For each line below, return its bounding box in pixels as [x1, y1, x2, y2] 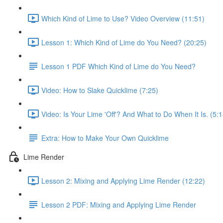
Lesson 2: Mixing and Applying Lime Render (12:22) [41, 175, 205, 186]
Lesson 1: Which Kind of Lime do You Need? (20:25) [41, 37, 207, 47]
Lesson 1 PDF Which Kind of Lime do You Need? [41, 61, 196, 71]
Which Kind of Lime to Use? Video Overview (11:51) [41, 13, 205, 23]
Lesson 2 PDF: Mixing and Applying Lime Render [41, 199, 196, 210]
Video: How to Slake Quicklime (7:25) [41, 85, 158, 95]
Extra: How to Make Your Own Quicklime [41, 132, 169, 143]
